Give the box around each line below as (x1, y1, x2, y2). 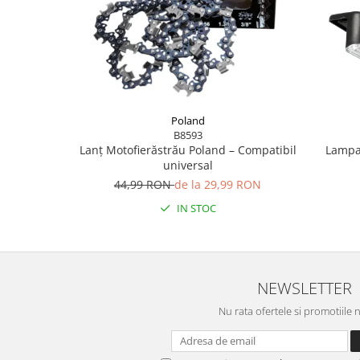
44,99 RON (114, 176, 174, 192)
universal (162, 157, 213, 173)
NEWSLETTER (257, 276, 353, 299)
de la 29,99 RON (174, 176, 261, 192)
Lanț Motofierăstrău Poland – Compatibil (79, 141, 297, 157)
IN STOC (174, 200, 216, 215)
